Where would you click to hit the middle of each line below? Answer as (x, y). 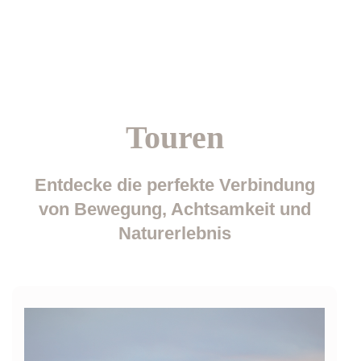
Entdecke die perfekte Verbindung (174, 185)
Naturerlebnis (174, 233)
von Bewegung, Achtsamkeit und (174, 209)
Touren (174, 137)
